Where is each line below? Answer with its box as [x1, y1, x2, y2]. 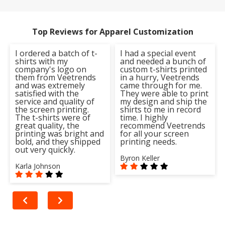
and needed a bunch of [120, 55, 206, 67]
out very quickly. [15, 144, 75, 155]
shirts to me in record [120, 103, 201, 115]
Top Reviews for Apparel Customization [32, 26, 193, 37]
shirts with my [15, 55, 68, 67]
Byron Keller [120, 153, 160, 163]
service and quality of [15, 95, 94, 107]
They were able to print [120, 87, 208, 99]
